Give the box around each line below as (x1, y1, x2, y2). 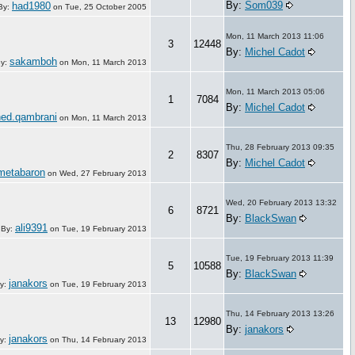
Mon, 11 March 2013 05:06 (226, 86, 325, 96)
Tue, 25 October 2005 (65, 2, 147, 11)
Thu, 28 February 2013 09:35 (226, 142, 334, 151)
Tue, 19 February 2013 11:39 (226, 253, 334, 262)
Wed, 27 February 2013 (59, 168, 147, 177)
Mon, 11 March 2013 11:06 (226, 31, 324, 40)
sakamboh (10, 55, 57, 67)
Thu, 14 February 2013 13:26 (226, 308, 334, 318)
